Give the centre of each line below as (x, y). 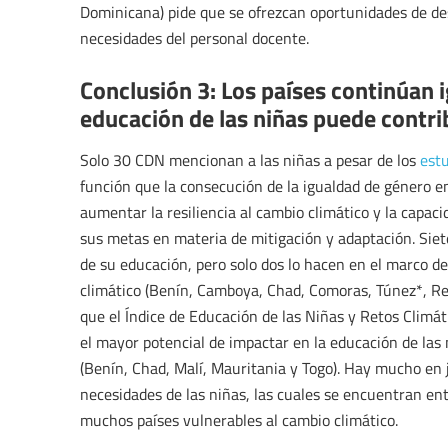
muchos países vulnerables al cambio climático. (239, 420)
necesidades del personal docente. (194, 38)
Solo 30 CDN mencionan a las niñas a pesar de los (250, 160)
